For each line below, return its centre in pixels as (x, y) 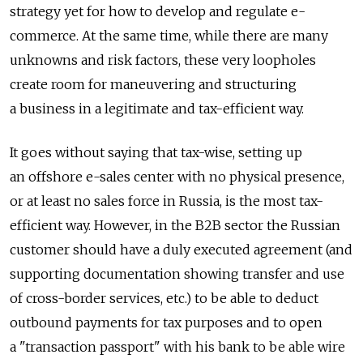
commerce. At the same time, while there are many (169, 35)
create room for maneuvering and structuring (153, 84)
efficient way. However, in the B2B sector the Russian (175, 225)
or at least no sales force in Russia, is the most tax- (167, 201)
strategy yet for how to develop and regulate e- (158, 11)
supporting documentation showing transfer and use (177, 273)
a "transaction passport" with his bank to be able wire (177, 346)
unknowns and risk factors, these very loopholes (163, 60)
